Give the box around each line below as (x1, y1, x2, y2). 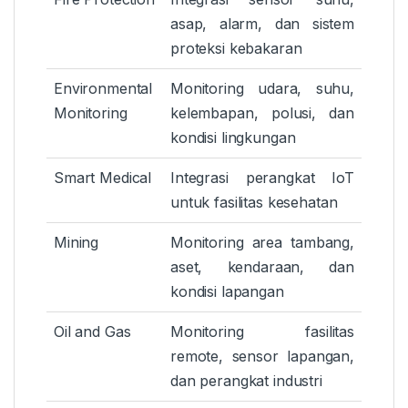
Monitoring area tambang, (170, 233, 354, 252)
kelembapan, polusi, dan (170, 104, 354, 123)
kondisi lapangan (170, 282, 284, 301)
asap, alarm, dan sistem (170, 15, 354, 34)
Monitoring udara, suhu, (170, 79, 354, 98)
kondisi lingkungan (170, 128, 296, 148)
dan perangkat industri (170, 372, 322, 391)
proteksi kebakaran (170, 39, 302, 58)
